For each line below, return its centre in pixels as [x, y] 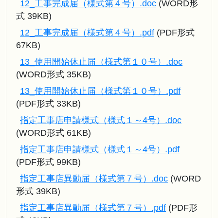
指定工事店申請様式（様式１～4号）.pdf [100, 150]
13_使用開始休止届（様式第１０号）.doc [101, 62]
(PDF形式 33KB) [48, 104]
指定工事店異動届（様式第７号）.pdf [93, 208]
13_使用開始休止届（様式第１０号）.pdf [100, 91]
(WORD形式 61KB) [54, 133]
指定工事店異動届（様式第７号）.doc [94, 179]
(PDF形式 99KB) [48, 162]
